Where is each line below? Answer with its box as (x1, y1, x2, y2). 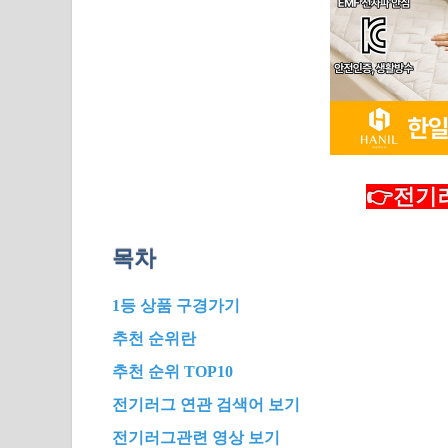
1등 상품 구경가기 (112, 297, 240, 315)
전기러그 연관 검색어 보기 (112, 396, 300, 414)
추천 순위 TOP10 (112, 363, 233, 381)
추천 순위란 (112, 330, 196, 348)
